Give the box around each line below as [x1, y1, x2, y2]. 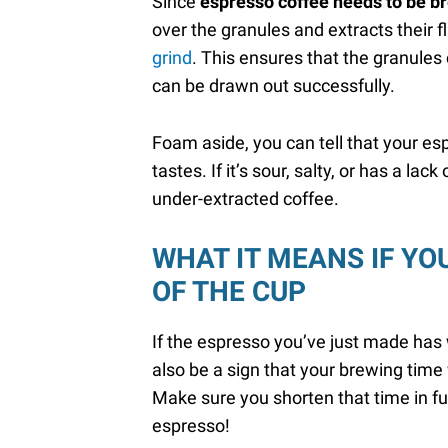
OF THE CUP [152, 274, 306, 308]
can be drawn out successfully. [152, 75, 395, 97]
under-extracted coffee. [152, 188, 343, 210]
